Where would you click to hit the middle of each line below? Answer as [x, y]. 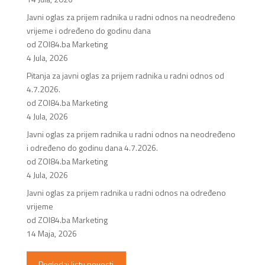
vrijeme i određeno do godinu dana [88, 30]
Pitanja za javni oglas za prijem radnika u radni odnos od [125, 75]
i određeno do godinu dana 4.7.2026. [92, 147]
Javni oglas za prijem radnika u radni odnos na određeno [126, 192]
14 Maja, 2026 [51, 233]
